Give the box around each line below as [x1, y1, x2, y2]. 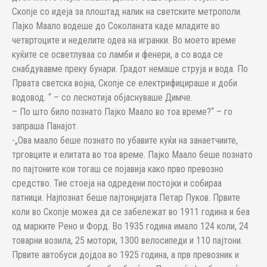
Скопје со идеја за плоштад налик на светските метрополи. [12, 6, 242, 17]
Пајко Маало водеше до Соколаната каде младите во [12, 20, 220, 32]
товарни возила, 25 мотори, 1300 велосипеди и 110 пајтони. [12, 235, 243, 246]
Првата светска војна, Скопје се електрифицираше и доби [12, 77, 237, 89]
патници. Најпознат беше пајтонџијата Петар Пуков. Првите [12, 192, 240, 203]
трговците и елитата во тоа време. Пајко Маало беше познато [12, 149, 253, 160]
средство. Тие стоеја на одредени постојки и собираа [12, 178, 222, 189]
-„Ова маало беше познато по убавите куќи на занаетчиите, [12, 135, 238, 146]
